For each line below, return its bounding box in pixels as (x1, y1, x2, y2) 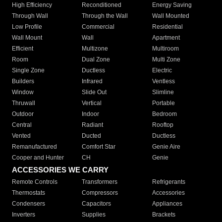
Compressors (82, 189, 118, 197)
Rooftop (152, 121, 173, 129)
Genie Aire (152, 143, 180, 151)
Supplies (82, 211, 106, 219)
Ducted (82, 132, 102, 140)
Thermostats (12, 189, 45, 197)
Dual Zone (82, 56, 111, 63)
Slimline (152, 89, 174, 96)
